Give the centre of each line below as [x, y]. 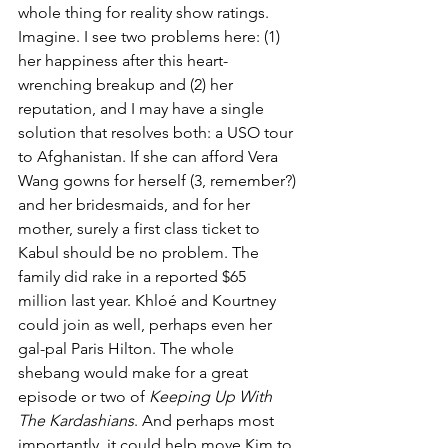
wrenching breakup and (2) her [127, 84]
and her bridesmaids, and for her [136, 204]
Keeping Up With [212, 396]
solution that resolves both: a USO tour [157, 132]
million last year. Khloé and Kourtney [149, 300]
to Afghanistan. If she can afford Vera [150, 156]
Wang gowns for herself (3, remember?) [159, 180]
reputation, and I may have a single [143, 108]
